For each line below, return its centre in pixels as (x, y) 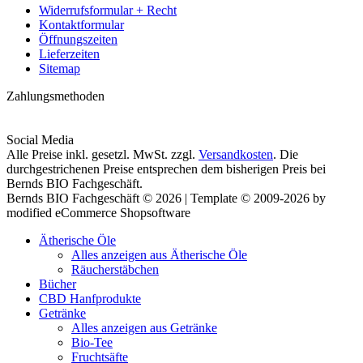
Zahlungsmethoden (56, 96)
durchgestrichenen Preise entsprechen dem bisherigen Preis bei (166, 169)
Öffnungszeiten (78, 39)
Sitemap (60, 68)
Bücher (58, 284)
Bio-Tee (92, 342)
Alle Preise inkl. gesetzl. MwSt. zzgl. (102, 154)
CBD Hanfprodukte (90, 298)
